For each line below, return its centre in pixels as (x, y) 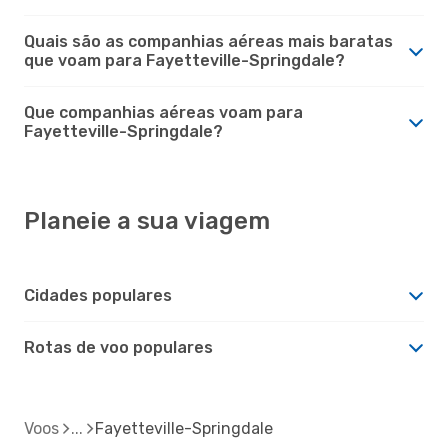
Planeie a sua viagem (147, 220)
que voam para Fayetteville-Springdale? (184, 60)
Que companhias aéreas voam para (163, 112)
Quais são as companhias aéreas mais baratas (208, 41)
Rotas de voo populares (118, 347)
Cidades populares (98, 295)
